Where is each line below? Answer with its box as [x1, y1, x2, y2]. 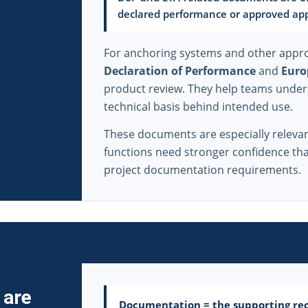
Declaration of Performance [104, 63, 256, 78]
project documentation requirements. [104, 162, 301, 177]
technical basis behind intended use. [104, 98, 293, 114]
